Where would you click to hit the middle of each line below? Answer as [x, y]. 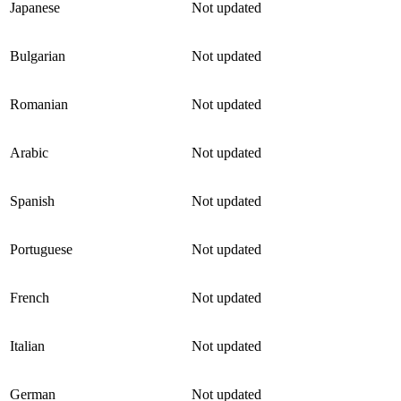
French [30, 298]
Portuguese [41, 250]
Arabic [29, 153]
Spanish [32, 201]
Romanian [39, 105]
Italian [27, 346]
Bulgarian [38, 56]
